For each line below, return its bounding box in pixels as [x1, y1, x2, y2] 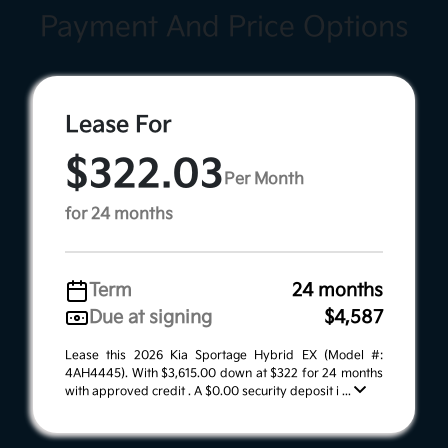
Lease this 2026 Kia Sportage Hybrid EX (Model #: [65, 348, 383, 364]
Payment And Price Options [39, 11, 409, 45]
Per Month [224, 169, 304, 189]
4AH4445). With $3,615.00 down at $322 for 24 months [65, 366, 383, 382]
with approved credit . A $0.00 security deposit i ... [65, 384, 354, 400]
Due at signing [89, 307, 212, 329]
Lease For [65, 111, 172, 140]
